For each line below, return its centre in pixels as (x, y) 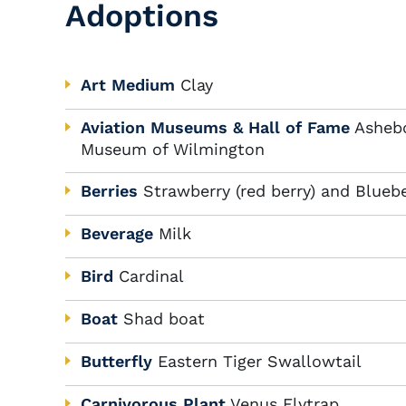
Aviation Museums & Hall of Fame (215, 127)
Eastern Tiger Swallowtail (260, 361)
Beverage (117, 233)
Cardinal (151, 276)
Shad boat (164, 319)
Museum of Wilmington (173, 149)
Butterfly (116, 361)
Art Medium (128, 85)
